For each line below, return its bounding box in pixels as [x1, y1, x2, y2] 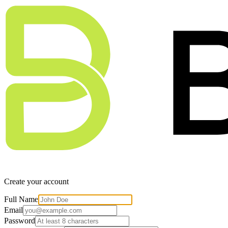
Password [4, 216, 35, 225]
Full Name [4, 195, 38, 204]
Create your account [4, 177, 69, 186]
